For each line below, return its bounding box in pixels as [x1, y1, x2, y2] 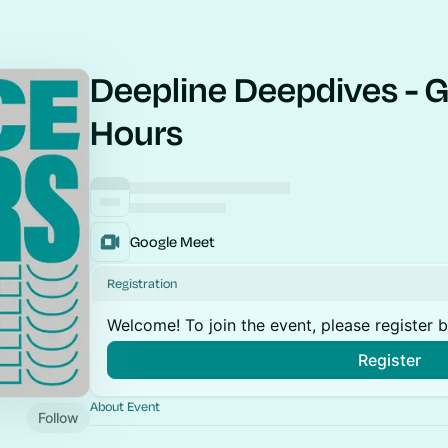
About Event [90, 398, 160, 414]
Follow [38, 408, 79, 426]
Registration [107, 275, 177, 291]
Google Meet [130, 232, 215, 251]
